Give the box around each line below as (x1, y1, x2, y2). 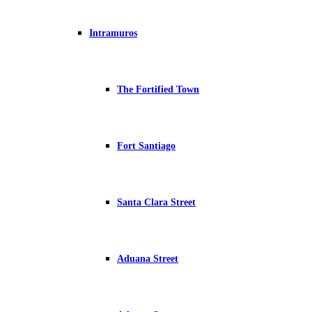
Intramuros (89, 28, 137, 38)
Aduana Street (117, 253, 178, 264)
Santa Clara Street (117, 197, 196, 208)
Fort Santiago (117, 141, 175, 151)
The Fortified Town (117, 84, 199, 95)
